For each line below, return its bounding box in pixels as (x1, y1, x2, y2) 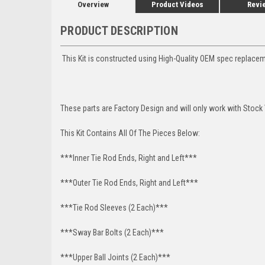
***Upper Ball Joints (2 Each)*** (60, 252, 170, 262)
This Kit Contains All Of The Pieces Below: (60, 128, 200, 138)
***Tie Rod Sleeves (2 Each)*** (60, 202, 168, 212)
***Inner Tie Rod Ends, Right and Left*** (60, 153, 201, 163)
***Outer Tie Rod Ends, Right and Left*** (60, 177, 198, 188)
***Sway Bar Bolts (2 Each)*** (60, 227, 164, 237)
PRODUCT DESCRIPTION (60, 23, 178, 38)
